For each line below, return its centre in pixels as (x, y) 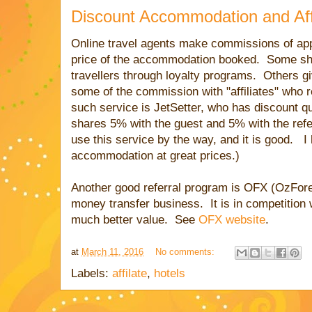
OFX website (232, 220)
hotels (170, 273)
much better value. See (135, 220)
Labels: (92, 273)
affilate (130, 273)
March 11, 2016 (112, 252)
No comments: (186, 252)
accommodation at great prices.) (155, 156)
